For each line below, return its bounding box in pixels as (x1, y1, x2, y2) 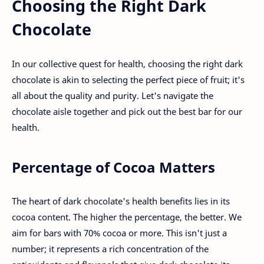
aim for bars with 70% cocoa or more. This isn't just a (12, 226, 227, 239)
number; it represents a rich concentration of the (12, 242, 209, 255)
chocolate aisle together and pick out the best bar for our (12, 105, 242, 118)
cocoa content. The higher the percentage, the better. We (12, 210, 242, 223)
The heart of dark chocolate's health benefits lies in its (12, 194, 230, 207)
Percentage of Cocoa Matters (12, 157, 215, 177)
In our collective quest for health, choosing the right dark (12, 58, 243, 70)
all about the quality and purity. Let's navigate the (12, 90, 213, 102)
